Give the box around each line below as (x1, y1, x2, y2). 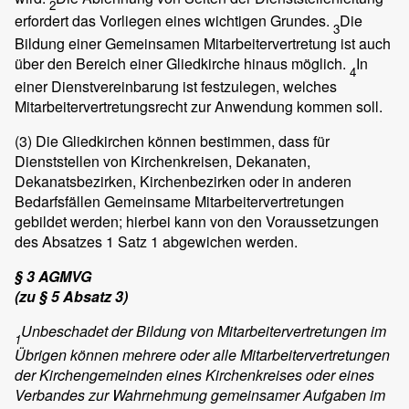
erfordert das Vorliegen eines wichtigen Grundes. (15, 10, 333, 31)
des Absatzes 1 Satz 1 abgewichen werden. (15, 231, 298, 253)
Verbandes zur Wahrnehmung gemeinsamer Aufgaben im (15, 383, 385, 405)
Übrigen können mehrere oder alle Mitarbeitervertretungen (15, 343, 390, 365)
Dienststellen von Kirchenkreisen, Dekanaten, (15, 151, 310, 173)
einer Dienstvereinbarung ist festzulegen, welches (15, 76, 337, 98)
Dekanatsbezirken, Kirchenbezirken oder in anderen (15, 171, 351, 193)
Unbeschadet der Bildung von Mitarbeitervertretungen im (21, 320, 386, 342)
